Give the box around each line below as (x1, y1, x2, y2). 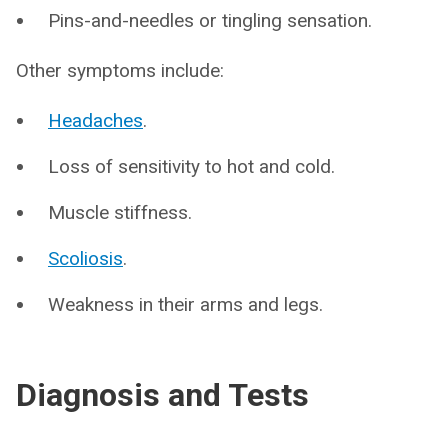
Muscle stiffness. (48, 201, 192, 224)
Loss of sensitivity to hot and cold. (48, 155, 335, 178)
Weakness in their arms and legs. (48, 293, 323, 316)
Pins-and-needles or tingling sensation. (48, 9, 372, 32)
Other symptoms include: (16, 59, 224, 82)
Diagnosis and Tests (16, 376, 309, 414)
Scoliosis (48, 247, 123, 270)
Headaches (48, 109, 143, 132)
